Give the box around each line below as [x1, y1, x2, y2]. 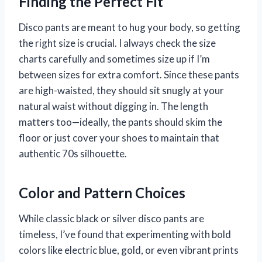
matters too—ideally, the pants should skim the [19, 115, 222, 128]
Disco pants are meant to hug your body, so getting [19, 20, 240, 33]
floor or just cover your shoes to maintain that [19, 131, 219, 144]
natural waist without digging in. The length [19, 99, 208, 112]
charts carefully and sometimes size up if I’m [19, 52, 210, 65]
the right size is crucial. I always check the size [19, 36, 216, 49]
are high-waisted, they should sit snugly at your [19, 84, 224, 96]
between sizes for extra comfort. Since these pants [19, 68, 239, 81]
